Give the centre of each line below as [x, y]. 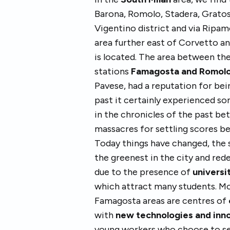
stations [113, 71]
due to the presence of [143, 172]
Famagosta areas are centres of [161, 201]
